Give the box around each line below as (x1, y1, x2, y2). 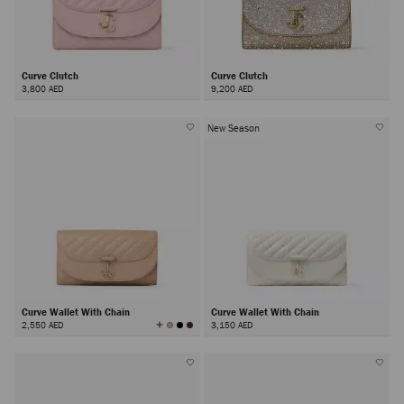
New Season (207, 120, 260, 134)
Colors (159, 328, 191, 344)
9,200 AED (210, 82, 252, 96)
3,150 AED (210, 317, 252, 331)
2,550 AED (22, 317, 63, 331)
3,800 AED (22, 82, 63, 96)
